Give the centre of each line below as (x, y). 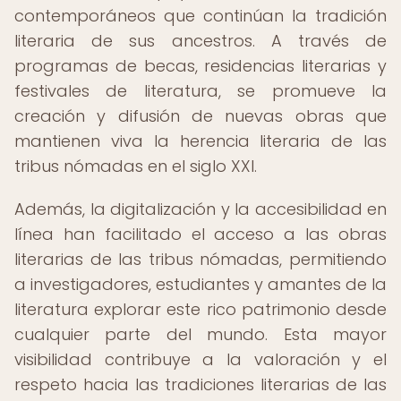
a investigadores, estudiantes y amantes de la (200, 284)
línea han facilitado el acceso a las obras (200, 234)
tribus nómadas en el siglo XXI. (136, 166)
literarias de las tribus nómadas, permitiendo (200, 259)
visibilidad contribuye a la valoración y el (200, 359)
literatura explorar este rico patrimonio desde (200, 309)
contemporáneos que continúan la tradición (200, 16)
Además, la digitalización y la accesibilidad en (200, 209)
